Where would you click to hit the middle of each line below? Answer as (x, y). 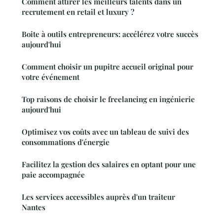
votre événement (51, 77)
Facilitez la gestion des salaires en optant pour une (109, 165)
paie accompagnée (53, 175)
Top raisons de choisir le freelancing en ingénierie (108, 99)
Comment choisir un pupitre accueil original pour (108, 67)
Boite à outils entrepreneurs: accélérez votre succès (110, 34)
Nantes (34, 207)
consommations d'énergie (66, 142)
